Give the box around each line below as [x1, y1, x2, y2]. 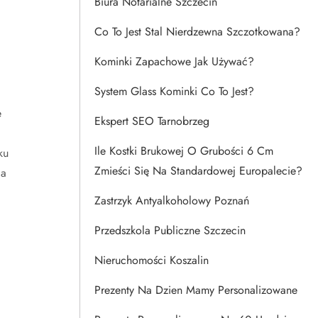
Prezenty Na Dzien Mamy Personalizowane [94, 282, 297, 298]
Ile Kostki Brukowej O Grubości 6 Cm [94, 143, 273, 159]
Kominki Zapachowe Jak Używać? [94, 53, 254, 70]
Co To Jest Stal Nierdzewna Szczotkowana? [94, 23, 300, 40]
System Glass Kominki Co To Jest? [94, 83, 254, 99]
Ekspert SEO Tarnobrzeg [94, 113, 209, 129]
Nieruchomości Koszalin [94, 252, 209, 268]
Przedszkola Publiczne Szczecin [94, 222, 246, 238]
